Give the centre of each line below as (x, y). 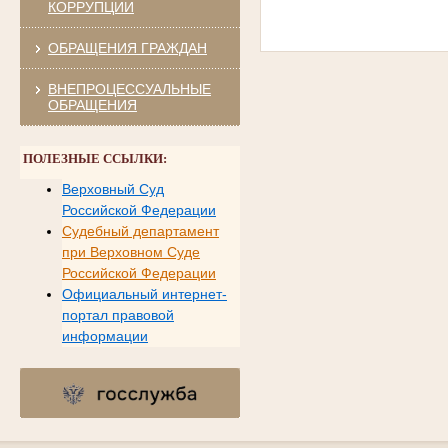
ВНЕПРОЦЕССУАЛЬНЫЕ (129, 88)
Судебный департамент (140, 230)
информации (104, 335)
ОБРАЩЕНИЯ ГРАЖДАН (127, 47)
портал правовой (117, 314)
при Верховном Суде (130, 251)
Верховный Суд (112, 188)
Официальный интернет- (144, 293)
